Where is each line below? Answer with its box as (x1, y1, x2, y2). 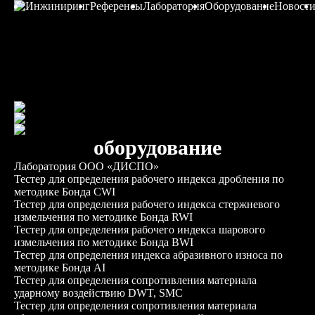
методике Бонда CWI (14, 186, 115, 198)
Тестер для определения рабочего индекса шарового (14, 224, 265, 236)
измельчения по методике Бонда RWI (14, 211, 193, 223)
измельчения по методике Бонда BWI (14, 236, 193, 248)
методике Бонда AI (14, 262, 105, 274)
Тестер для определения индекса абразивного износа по (14, 249, 283, 261)
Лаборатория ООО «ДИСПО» (14, 160, 159, 172)
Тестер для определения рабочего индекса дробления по (14, 173, 284, 185)
